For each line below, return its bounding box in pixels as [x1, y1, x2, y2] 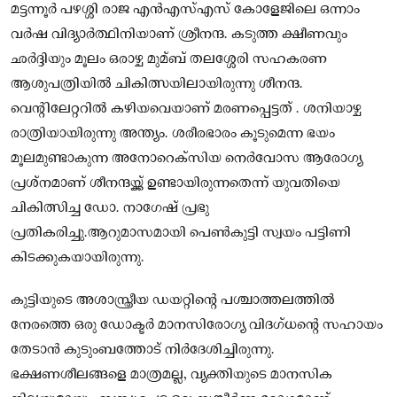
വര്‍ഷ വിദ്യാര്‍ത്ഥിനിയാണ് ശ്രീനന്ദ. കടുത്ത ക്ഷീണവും [11, 25, 347, 43]
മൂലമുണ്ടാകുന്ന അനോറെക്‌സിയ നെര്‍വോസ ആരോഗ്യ [11, 149, 362, 167]
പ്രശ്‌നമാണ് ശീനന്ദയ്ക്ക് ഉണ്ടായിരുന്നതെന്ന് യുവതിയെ [11, 174, 340, 192]
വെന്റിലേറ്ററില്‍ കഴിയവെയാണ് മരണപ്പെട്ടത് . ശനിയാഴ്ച [11, 99, 362, 118]
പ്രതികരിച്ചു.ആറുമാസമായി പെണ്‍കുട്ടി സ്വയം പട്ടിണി [11, 223, 351, 242]
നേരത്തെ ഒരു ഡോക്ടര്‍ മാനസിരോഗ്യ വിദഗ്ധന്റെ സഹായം [11, 315, 383, 334]
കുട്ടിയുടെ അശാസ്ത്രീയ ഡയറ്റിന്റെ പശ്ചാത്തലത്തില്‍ [11, 291, 335, 309]
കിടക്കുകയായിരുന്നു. [11, 248, 144, 267]
